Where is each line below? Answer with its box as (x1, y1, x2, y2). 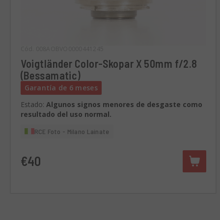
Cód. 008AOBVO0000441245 (20, 45, 104, 54)
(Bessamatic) (20, 69, 81, 82)
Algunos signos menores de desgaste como (46, 100, 202, 110)
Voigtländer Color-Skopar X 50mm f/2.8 (20, 57, 197, 70)
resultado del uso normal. (20, 110, 111, 119)
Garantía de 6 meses (24, 83, 98, 93)
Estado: (20, 100, 46, 110)
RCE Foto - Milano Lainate (34, 127, 110, 136)
